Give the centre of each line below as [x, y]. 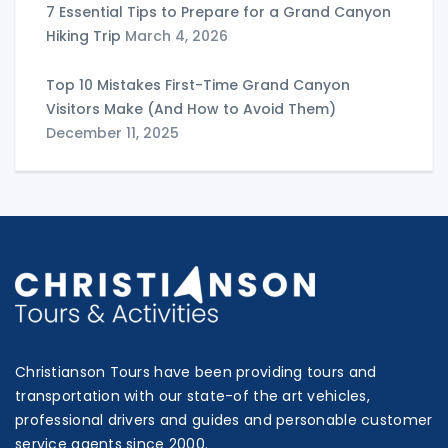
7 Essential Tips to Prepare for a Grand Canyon [218, 12]
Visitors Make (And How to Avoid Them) [191, 109]
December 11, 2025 [112, 133]
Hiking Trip [83, 36]
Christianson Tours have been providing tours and [196, 372]
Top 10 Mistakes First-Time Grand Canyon [198, 85]
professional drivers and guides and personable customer [224, 420]
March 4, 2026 [176, 36]
